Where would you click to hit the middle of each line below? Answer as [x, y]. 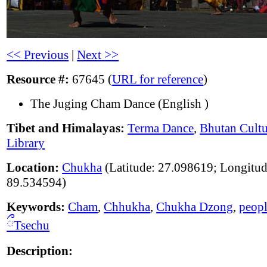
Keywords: [36, 207]
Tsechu [32, 226]
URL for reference [158, 80]
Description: [40, 251]
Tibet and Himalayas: [66, 128]
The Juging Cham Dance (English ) [120, 104]
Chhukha [127, 207]
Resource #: [38, 80]
